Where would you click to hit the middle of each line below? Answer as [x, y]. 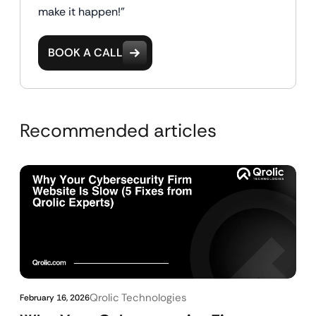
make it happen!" [81, 12]
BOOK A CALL [85, 53]
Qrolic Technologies [138, 298]
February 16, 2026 [55, 298]
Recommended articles [118, 130]
